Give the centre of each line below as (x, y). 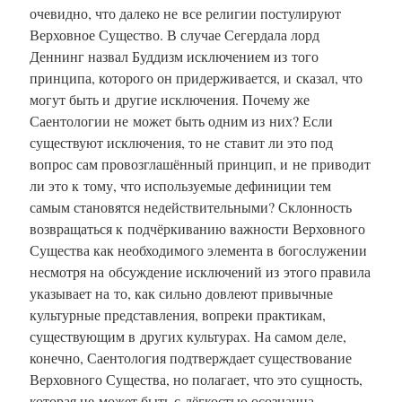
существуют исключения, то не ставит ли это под (181, 142)
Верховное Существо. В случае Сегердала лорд (175, 34)
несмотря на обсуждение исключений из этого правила (200, 271)
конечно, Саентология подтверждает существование (191, 357)
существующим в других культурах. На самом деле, (188, 336)
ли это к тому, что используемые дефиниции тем (180, 185)
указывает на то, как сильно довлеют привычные (181, 293)
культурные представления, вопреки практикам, (178, 314)
